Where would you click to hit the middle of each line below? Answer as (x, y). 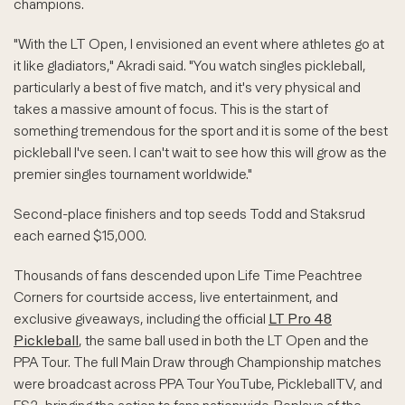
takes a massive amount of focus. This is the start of (171, 109)
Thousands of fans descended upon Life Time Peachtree (188, 275)
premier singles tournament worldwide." (133, 174)
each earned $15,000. (80, 235)
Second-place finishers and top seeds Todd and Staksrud (189, 214)
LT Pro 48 (300, 319)
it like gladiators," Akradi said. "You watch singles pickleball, (190, 66)
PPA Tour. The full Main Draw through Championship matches (198, 362)
